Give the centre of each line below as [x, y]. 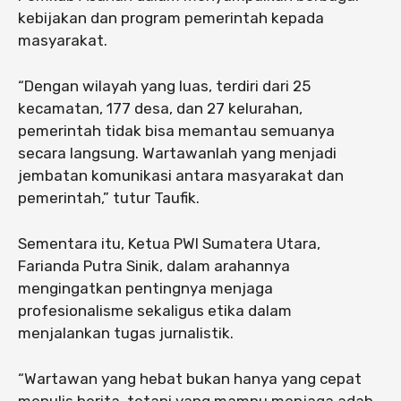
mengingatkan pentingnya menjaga [145, 288]
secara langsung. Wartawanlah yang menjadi [177, 153]
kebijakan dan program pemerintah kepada [171, 17]
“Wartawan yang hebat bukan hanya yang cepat [190, 378]
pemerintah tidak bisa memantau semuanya [176, 130]
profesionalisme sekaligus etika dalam [155, 310]
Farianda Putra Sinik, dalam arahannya [154, 265]
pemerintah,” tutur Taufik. [109, 197]
